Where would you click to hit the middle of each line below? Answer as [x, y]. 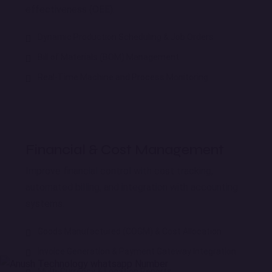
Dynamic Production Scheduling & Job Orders [126, 37]
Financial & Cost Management [125, 149]
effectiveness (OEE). [70, 9]
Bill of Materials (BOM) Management [108, 57]
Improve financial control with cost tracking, [119, 171]
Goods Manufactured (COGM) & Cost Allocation [130, 231]
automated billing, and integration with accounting [132, 187]
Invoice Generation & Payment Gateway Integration [137, 251]
